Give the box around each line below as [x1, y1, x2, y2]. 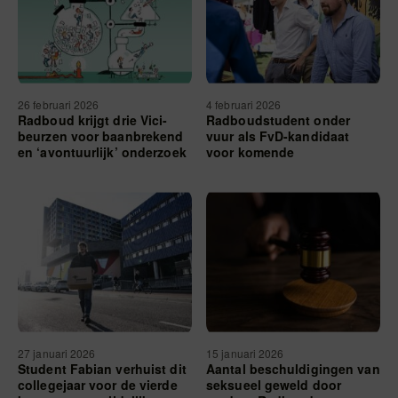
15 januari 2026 [206, 346, 287, 361]
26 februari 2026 [18, 97, 102, 112]
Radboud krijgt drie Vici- [18, 111, 168, 129]
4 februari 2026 [206, 97, 284, 112]
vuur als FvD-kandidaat [206, 127, 350, 145]
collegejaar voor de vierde [18, 376, 178, 394]
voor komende [206, 143, 295, 161]
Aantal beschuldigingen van [206, 360, 380, 378]
